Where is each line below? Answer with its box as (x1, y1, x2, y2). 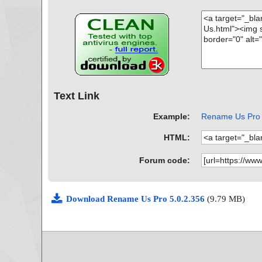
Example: (153, 111, 191, 121)
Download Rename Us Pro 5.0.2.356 (66, 194, 207, 204)
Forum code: (139, 155, 191, 165)
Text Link (54, 90, 99, 102)
